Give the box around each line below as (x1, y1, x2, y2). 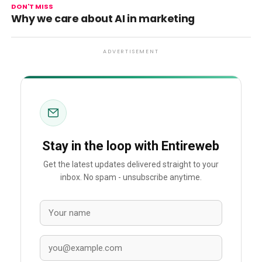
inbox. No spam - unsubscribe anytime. (60, 173, 202, 182)
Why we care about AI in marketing (11, 11, 195, 26)
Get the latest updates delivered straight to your (43, 160, 219, 170)
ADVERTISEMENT (103, 47, 159, 55)
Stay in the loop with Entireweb (42, 138, 220, 153)
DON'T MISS (11, 1, 53, 11)
